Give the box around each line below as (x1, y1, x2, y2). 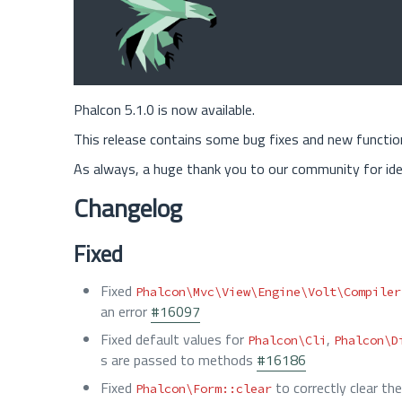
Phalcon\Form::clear (135, 380, 272, 397)
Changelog (74, 188, 182, 227)
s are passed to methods (100, 348, 257, 371)
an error (100, 300, 151, 322)
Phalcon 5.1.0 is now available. (74, 98, 255, 120)
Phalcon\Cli (248, 331, 327, 348)
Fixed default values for (100, 328, 248, 350)
